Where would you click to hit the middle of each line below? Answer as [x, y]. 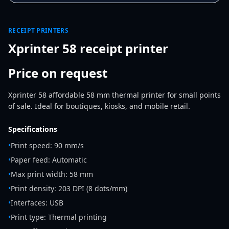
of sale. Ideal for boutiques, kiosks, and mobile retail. [99, 106]
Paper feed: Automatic [49, 160]
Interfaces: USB [37, 203]
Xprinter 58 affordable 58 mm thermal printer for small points [114, 95]
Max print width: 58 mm [52, 174]
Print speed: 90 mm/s [47, 146]
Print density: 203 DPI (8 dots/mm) [69, 189]
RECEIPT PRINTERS [38, 31]
